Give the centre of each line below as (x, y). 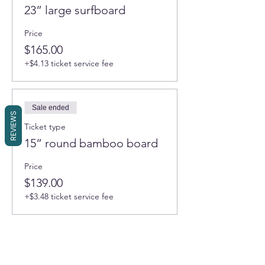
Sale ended (51, 108)
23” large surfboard (75, 10)
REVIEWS (13, 126)
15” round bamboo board (91, 143)
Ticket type (45, 127)
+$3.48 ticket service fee (69, 196)
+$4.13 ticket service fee (69, 63)
